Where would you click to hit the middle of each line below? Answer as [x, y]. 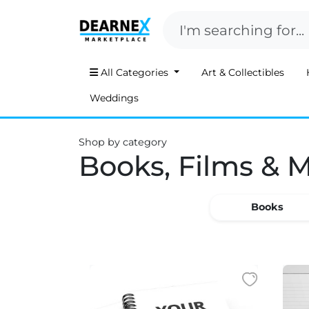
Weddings [114, 98]
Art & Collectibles [242, 72]
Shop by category [123, 142]
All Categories [134, 72]
